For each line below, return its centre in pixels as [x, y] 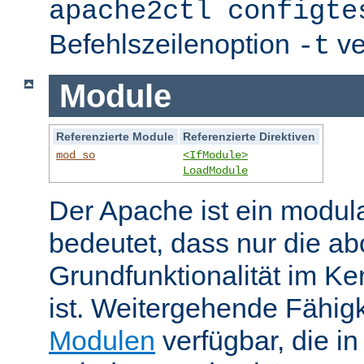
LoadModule [216, 171]
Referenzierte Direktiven [249, 137]
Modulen [102, 341]
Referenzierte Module [115, 137]
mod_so [76, 156]
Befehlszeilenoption [173, 44]
